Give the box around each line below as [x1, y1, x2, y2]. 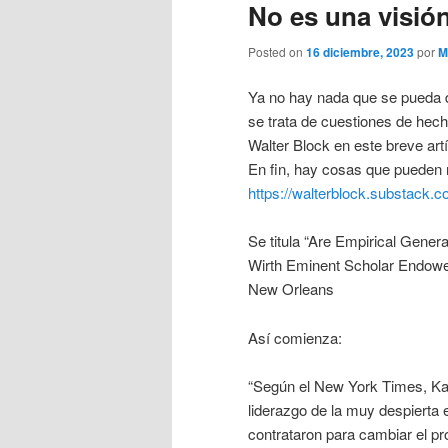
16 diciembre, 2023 [306, 42, 414, 61]
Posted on [248, 42, 306, 60]
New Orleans [248, 278, 334, 300]
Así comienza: [248, 326, 342, 348]
